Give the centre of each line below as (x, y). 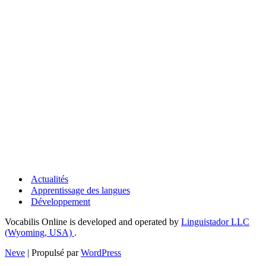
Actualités (50, 179)
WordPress (101, 253)
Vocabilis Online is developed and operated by (93, 222)
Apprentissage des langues (80, 191)
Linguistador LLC (215, 222)
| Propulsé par (53, 253)
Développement (61, 202)
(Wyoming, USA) (39, 233)
